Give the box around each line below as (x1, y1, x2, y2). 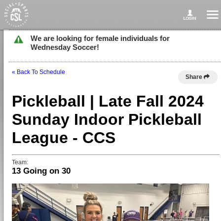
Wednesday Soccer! (30, 43, 99, 51)
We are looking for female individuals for (30, 34, 170, 42)
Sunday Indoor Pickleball (12, 110, 202, 128)
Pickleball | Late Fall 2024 (12, 92, 204, 110)
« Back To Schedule (12, 69, 66, 75)
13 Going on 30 (12, 166, 71, 176)
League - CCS (12, 129, 116, 147)
